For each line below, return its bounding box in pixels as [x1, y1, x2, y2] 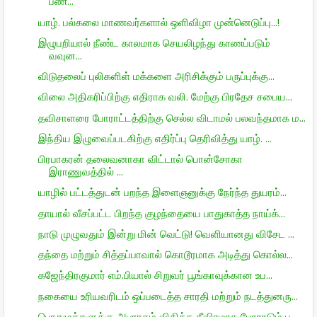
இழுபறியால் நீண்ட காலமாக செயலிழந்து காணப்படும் [38, 35, 270, 50]
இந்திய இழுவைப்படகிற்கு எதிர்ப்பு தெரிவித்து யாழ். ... [38, 130, 272, 145]
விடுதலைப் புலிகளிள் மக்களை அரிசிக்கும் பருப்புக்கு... [38, 69, 275, 83]
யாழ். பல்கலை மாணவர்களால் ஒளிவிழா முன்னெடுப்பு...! [38, 14, 279, 29]
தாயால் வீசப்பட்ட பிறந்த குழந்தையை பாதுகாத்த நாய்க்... [38, 205, 285, 220]
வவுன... [48, 47, 82, 62]
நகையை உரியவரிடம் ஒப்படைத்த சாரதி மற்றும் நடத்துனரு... [38, 288, 298, 303]
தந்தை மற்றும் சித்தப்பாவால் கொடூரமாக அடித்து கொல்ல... [38, 247, 293, 261]
